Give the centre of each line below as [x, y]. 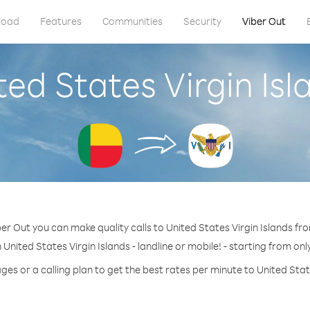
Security [202, 21]
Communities [132, 21]
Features [61, 21]
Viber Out [264, 21]
